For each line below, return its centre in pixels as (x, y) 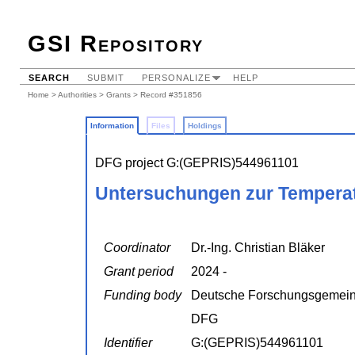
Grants (118, 95)
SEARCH (49, 78)
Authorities (77, 95)
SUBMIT (106, 78)
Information (112, 126)
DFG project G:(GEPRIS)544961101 (197, 163)
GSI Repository (116, 44)
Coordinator (137, 248)
